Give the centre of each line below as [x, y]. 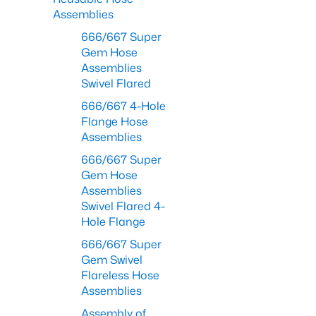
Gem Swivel [112, 260]
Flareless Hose [120, 275]
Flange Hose [115, 121]
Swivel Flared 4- [123, 206]
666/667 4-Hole [123, 106]
